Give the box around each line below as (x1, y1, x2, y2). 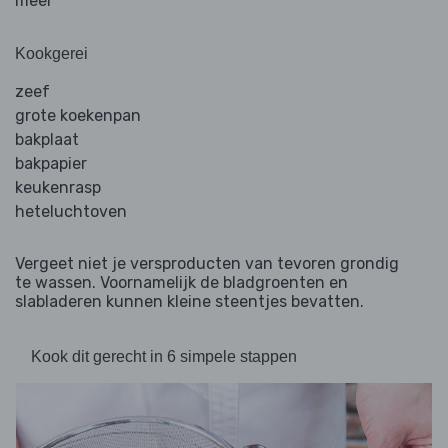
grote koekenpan (15, 106, 141, 126)
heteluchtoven (15, 202, 127, 222)
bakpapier (15, 154, 87, 174)
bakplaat (15, 130, 79, 150)
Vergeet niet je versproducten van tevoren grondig (15, 254, 399, 274)
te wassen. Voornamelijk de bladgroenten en (15, 273, 348, 293)
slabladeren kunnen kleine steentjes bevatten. (15, 292, 364, 312)
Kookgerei (15, 45, 88, 63)
